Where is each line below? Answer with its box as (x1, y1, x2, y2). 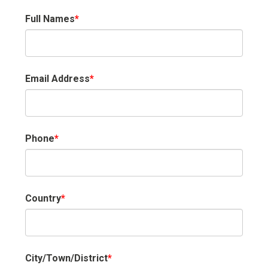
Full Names (25, 13, 75, 25)
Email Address (25, 73, 90, 84)
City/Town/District (25, 252, 108, 264)
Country (25, 193, 61, 204)
